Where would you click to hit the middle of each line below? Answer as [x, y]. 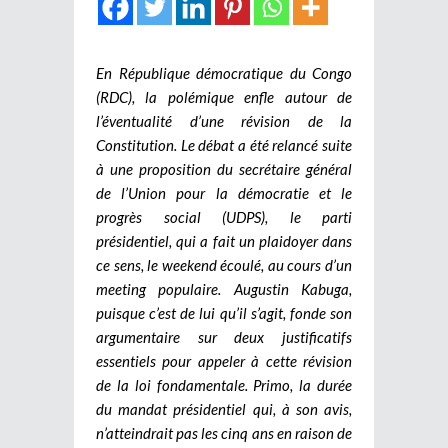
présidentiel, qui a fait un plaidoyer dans [224, 241]
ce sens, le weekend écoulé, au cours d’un [224, 265]
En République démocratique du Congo [224, 73]
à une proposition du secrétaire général [224, 169]
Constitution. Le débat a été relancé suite [224, 145]
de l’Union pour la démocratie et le [224, 193]
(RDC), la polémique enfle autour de [224, 97]
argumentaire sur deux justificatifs [224, 337]
